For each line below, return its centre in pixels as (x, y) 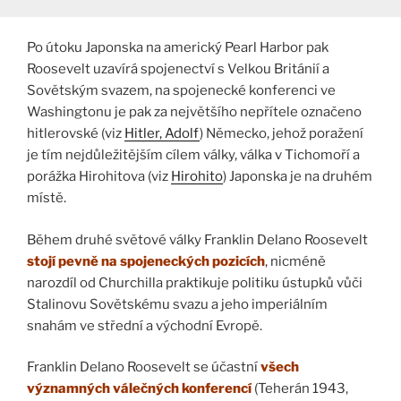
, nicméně (295, 261)
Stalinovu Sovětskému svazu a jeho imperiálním (177, 304)
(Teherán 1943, (300, 389)
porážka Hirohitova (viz (99, 177)
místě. (47, 198)
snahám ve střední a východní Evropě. (145, 325)
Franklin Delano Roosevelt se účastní (144, 367)
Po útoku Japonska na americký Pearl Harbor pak (178, 48)
